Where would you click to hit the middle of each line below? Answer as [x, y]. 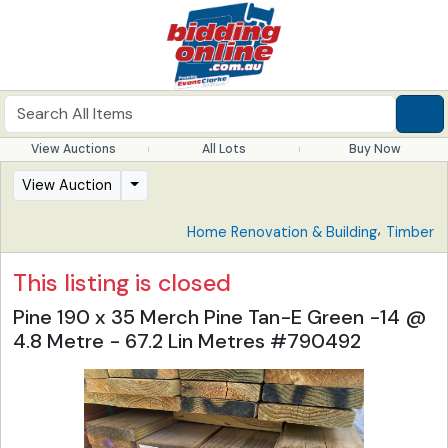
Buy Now [374, 149]
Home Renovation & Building [282, 232]
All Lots [223, 149]
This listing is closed [122, 283]
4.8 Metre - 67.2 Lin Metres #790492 [187, 341]
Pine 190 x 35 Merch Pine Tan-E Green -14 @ [220, 317]
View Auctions [73, 149]
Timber [410, 232]
